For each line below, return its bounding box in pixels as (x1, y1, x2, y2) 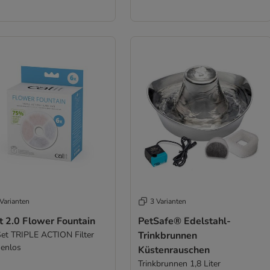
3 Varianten (149, 196, 186, 206)
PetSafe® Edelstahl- (137, 214, 231, 228)
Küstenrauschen (137, 243, 210, 257)
